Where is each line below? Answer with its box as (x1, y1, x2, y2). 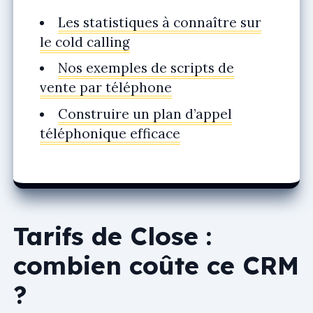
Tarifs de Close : (13, 220, 212, 252)
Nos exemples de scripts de (58, 59, 234, 77)
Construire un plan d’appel (58, 105, 232, 122)
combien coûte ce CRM (13, 249, 299, 282)
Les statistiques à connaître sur (58, 13, 261, 31)
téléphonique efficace (40, 124, 180, 142)
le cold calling (40, 33, 130, 50)
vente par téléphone (40, 79, 172, 96)
